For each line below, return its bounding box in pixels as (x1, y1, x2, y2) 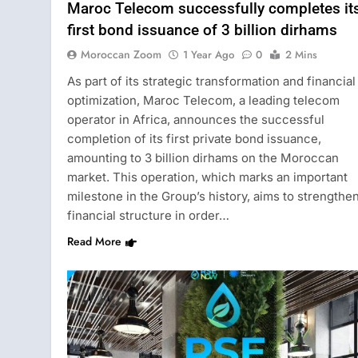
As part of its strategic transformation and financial (67, 74, 356, 89)
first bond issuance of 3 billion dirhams (67, 21, 337, 40)
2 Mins (285, 47, 317, 63)
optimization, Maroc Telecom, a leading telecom (67, 93, 340, 109)
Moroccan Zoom (81, 46, 161, 63)
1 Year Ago (183, 47, 234, 63)
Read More (67, 233, 121, 250)
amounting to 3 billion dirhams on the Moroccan (67, 150, 339, 166)
